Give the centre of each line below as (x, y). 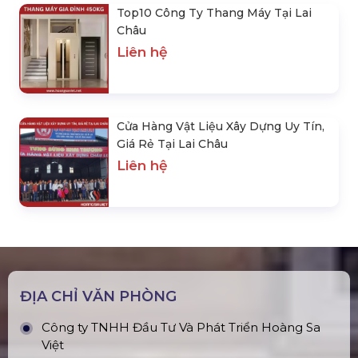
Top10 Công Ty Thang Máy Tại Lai (214, 13)
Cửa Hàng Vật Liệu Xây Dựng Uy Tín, (221, 126)
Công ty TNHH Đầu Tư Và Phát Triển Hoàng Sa (181, 327)
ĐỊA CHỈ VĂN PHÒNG (98, 296)
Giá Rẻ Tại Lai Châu (172, 144)
